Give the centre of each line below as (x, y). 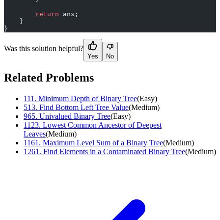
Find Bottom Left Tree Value (84, 107)
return (31, 14)
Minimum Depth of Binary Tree (88, 98)
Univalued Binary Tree (75, 116)
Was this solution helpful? (44, 48)
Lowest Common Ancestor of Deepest (102, 125)
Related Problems (49, 77)
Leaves (35, 134)
